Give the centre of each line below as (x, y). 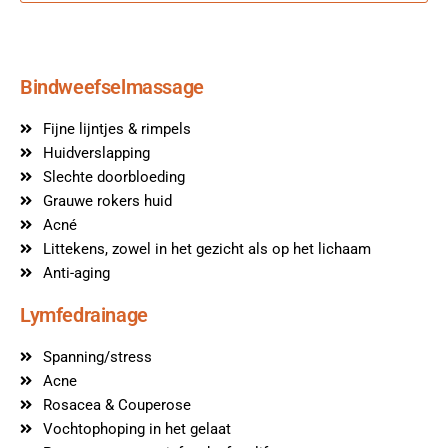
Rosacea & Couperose (116, 404)
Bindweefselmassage (112, 86)
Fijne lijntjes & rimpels (116, 128)
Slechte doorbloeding (113, 176)
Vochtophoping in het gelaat (136, 428)
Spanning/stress (97, 356)
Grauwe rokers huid (107, 200)
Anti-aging (76, 272)
